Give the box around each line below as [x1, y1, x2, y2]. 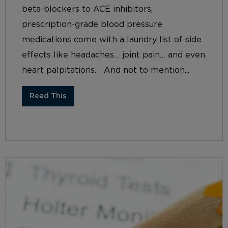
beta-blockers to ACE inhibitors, [22, 5, 153, 13]
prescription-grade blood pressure [22, 20, 162, 28]
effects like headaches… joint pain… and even [22, 50, 205, 59]
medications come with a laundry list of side [22, 35, 202, 44]
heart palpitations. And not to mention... [22, 66, 189, 74]
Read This [30, 92, 67, 100]
